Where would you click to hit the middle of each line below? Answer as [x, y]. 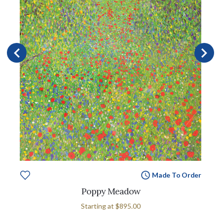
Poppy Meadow [110, 191]
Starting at [98, 206]
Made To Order [176, 175]
